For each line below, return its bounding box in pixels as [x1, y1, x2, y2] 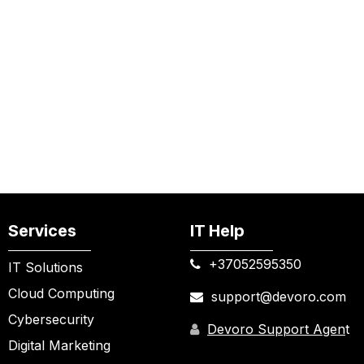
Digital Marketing [8, 337, 110, 354]
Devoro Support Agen [207, 321, 345, 338]
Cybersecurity [8, 311, 94, 328]
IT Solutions [8, 259, 83, 276]
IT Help [190, 221, 245, 241]
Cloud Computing [8, 285, 115, 302]
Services [8, 221, 76, 241]
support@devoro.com [203, 288, 346, 305]
